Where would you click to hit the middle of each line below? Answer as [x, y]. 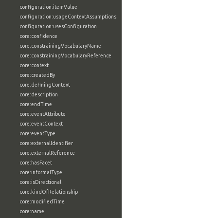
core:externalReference [47, 153]
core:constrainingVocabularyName [60, 46]
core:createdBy [37, 75]
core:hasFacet [36, 163]
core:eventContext [41, 124]
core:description [39, 94]
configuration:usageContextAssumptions [68, 17]
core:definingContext [45, 85]
